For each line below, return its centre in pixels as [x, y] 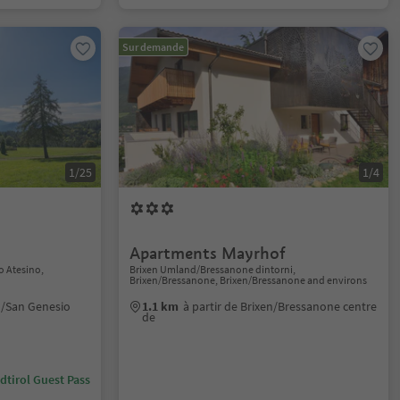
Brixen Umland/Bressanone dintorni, [213, 269]
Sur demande [154, 47]
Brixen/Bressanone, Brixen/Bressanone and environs [249, 280]
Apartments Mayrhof [208, 253]
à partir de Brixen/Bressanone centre [280, 306]
